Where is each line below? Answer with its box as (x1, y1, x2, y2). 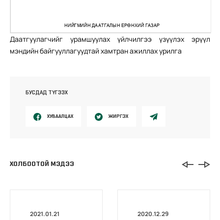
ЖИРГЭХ (109, 112, 128, 119)
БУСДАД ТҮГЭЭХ (26, 88, 68, 96)
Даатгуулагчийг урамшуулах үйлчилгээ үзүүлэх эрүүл (10, 34, 210, 44)
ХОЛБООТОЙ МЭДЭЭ (10, 160, 74, 168)
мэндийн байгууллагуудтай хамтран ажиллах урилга (10, 46, 182, 55)
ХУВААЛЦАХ (47, 112, 73, 119)
